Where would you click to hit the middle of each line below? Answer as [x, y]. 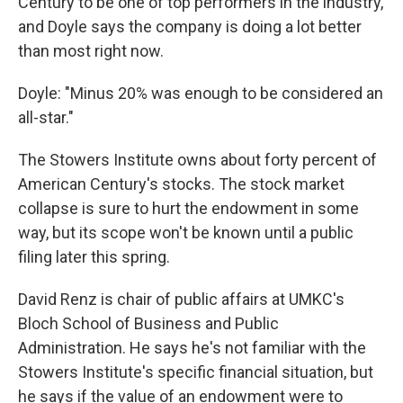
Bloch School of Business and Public [148, 323]
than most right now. [91, 50]
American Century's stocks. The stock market [181, 184]
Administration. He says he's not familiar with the [192, 347]
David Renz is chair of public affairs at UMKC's [181, 299]
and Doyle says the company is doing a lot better [190, 26]
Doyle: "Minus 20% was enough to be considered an [201, 93]
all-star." [46, 117]
